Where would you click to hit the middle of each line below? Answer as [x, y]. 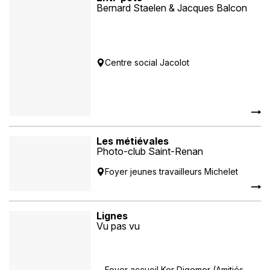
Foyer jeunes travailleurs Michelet [172, 172]
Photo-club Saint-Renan [150, 152]
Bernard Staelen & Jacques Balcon [172, 8]
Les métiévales [133, 141]
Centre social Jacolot [147, 63]
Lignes [112, 216]
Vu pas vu [118, 226]
